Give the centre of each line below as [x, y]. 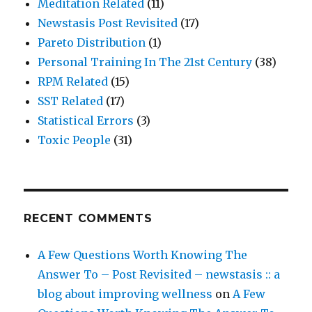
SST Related [71, 101]
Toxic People [75, 140]
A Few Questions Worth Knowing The [143, 255]
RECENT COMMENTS [88, 219]
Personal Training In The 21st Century [145, 62]
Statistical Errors [86, 121]
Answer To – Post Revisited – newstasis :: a [159, 275]
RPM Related [73, 82]
